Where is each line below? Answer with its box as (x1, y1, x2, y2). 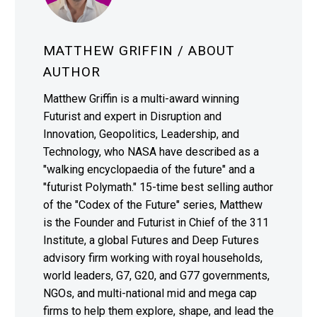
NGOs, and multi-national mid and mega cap (43, 286, 257, 300)
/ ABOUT (178, 42, 235, 59)
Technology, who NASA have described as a (43, 144, 259, 158)
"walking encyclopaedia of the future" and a (43, 162, 255, 176)
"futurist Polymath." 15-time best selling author (43, 180, 273, 194)
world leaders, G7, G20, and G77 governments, (43, 268, 270, 282)
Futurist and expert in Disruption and (43, 109, 221, 123)
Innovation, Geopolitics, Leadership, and (43, 127, 239, 141)
